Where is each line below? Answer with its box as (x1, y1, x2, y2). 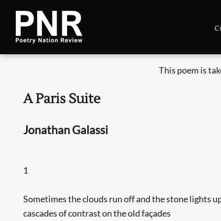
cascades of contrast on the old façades (23, 207, 171, 219)
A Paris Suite (23, 90, 101, 108)
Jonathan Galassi (23, 123, 109, 137)
